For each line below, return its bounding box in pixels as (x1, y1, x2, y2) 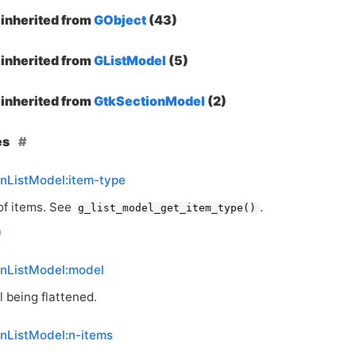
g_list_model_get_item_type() (78, 201, 257, 214)
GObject (93, 12, 146, 28)
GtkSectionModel (93, 93, 205, 109)
